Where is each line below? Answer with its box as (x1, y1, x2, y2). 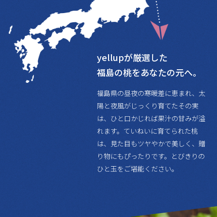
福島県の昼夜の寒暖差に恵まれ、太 (97, 88, 206, 98)
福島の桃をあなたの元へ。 (97, 65, 202, 78)
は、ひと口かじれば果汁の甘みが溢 (97, 113, 206, 123)
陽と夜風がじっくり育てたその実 (97, 100, 199, 110)
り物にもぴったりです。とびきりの (97, 151, 205, 161)
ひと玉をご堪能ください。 (97, 163, 179, 173)
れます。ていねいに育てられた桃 (97, 125, 199, 136)
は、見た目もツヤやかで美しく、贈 (97, 138, 206, 148)
